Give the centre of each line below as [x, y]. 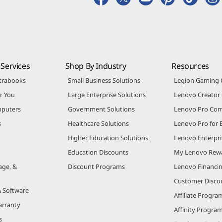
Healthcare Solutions [98, 123]
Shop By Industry [96, 66]
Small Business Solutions [104, 80]
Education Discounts [98, 152]
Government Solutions [101, 109]
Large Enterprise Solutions [107, 94]
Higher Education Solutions [108, 138]
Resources [190, 66]
